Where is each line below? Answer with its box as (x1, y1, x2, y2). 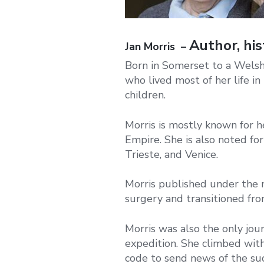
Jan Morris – (125, 39, 189, 54)
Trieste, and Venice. (125, 147, 218, 161)
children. (125, 88, 166, 103)
